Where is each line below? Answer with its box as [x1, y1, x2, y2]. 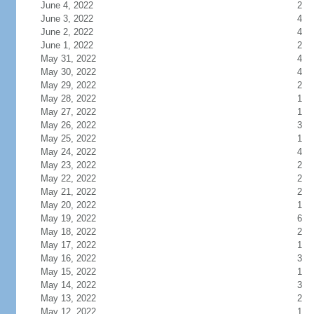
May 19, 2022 [40, 213, 96, 224]
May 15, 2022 [40, 266, 96, 277]
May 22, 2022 [40, 173, 96, 184]
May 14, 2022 [40, 280, 96, 290]
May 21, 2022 [40, 186, 96, 197]
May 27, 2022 [40, 107, 96, 117]
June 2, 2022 [40, 27, 93, 37]
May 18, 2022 [40, 226, 96, 237]
